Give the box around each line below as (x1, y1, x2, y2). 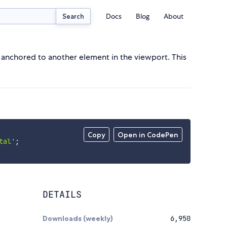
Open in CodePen (118, 130, 179, 140)
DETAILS (43, 188, 82, 201)
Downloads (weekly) (43, 214, 113, 223)
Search (62, 12, 85, 20)
